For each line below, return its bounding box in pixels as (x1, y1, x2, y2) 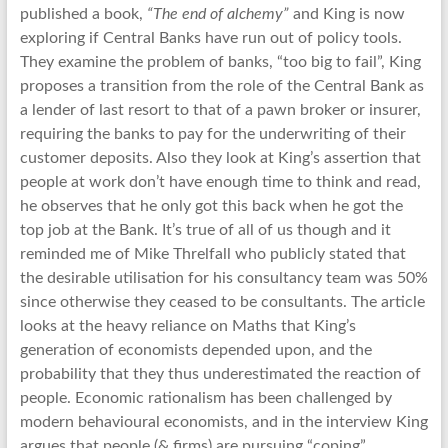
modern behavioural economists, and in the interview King (19, 414, 428, 430)
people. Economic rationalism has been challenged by (19, 390, 392, 406)
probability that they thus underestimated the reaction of (19, 366, 421, 382)
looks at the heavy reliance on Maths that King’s (19, 318, 356, 334)
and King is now (288, 6, 405, 22)
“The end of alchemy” (146, 6, 289, 22)
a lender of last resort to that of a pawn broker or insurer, (19, 102, 421, 118)
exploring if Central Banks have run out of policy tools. (19, 30, 402, 46)
